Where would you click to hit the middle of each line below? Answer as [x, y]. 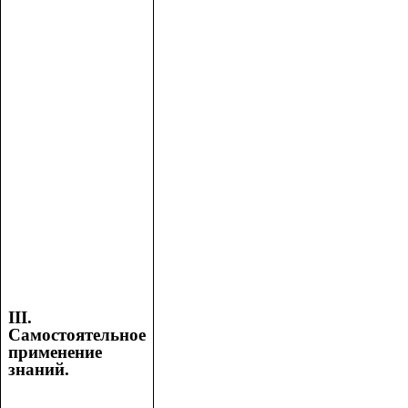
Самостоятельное [77, 335]
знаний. [39, 370]
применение [55, 352]
